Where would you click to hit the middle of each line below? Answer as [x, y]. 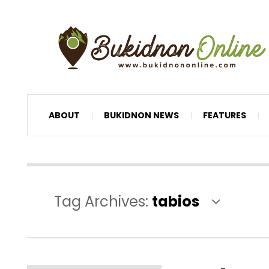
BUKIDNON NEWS [141, 115]
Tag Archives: [103, 201]
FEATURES [225, 115]
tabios [176, 201]
